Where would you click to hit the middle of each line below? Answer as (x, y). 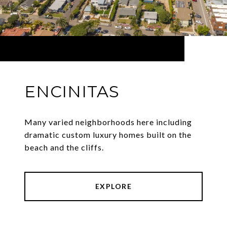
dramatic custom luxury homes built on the (108, 135)
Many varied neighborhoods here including (108, 122)
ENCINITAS (72, 92)
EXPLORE (113, 186)
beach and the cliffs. (64, 147)
